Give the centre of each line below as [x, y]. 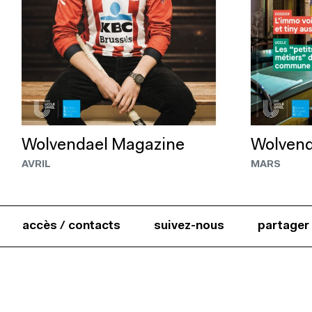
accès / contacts [71, 226]
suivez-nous [189, 226]
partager [283, 226]
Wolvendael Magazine [103, 145]
